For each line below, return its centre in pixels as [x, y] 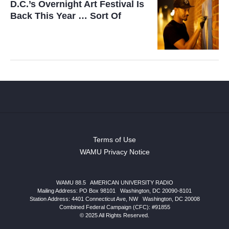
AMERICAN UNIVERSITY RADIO [131, 182]
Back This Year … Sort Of [66, 16]
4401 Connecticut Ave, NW [105, 199]
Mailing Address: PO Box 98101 [76, 191]
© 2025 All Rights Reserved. [114, 215]
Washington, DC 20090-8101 [156, 191]
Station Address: [50, 199]
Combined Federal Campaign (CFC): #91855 [114, 207]
